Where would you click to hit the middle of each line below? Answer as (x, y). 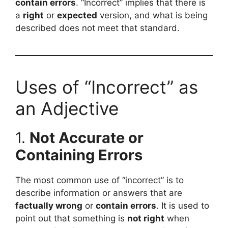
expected (77, 15)
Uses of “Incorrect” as (107, 87)
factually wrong (49, 206)
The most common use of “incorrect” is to (99, 180)
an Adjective (67, 108)
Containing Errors (79, 155)
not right (146, 218)
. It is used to (183, 206)
